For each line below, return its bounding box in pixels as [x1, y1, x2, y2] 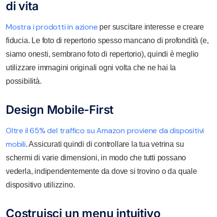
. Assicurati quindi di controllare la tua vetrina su [25, 140, 184, 148]
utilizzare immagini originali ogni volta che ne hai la [6, 63, 176, 72]
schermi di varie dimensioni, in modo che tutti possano [6, 154, 186, 162]
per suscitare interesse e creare [97, 23, 204, 31]
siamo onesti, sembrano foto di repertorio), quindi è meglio [6, 50, 199, 58]
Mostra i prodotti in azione [6, 22, 98, 32]
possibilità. [6, 77, 42, 85]
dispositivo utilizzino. [6, 181, 75, 189]
